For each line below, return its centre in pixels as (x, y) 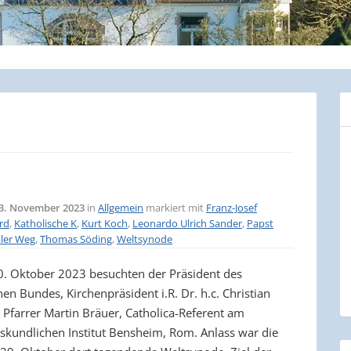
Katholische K (45, 223)
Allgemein (121, 207)
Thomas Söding (76, 239)
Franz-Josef (232, 207)
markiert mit (176, 207)
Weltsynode (145, 239)
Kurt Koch (105, 223)
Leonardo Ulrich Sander (187, 223)
